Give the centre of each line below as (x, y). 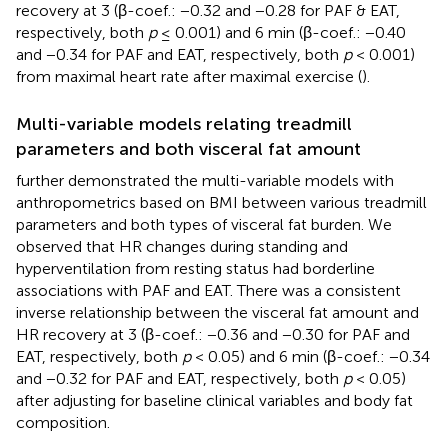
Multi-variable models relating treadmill (184, 123)
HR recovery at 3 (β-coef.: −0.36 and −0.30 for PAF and (213, 334)
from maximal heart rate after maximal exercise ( (189, 76)
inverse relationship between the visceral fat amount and (217, 312)
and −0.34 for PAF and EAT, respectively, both (179, 54)
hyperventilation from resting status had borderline (195, 268)
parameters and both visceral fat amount (188, 148)
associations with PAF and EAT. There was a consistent (208, 290)
